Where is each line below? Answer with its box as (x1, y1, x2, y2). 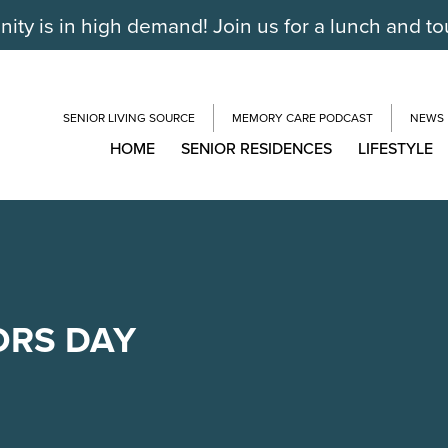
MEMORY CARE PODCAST (232, 108, 373, 127)
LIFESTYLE (358, 136, 433, 160)
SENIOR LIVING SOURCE (63, 108, 195, 127)
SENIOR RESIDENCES (181, 136, 332, 160)
